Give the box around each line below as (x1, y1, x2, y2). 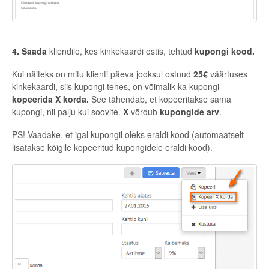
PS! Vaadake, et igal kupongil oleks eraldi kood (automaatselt (12, 128, 244, 141)
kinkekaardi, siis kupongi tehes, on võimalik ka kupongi (12, 80, 219, 92)
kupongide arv (160, 105, 219, 118)
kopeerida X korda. (12, 92, 91, 105)
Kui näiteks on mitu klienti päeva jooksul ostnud (12, 67, 193, 80)
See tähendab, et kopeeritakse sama (91, 92, 231, 105)
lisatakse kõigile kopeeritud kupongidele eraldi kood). (12, 141, 213, 153)
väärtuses (210, 67, 247, 80)
